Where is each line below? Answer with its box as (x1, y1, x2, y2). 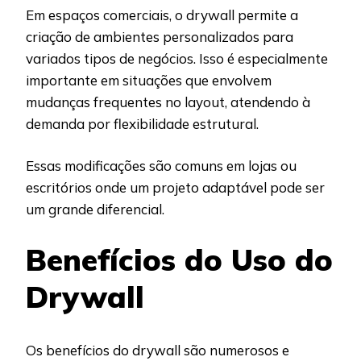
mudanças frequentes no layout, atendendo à (26, 93, 310, 110)
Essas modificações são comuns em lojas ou (26, 157, 297, 175)
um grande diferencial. (26, 201, 164, 218)
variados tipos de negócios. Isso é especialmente (26, 49, 328, 67)
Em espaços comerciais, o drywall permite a (26, 6, 298, 23)
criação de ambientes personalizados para (26, 27, 293, 45)
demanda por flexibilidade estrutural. (26, 114, 262, 132)
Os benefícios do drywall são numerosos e (26, 342, 289, 359)
